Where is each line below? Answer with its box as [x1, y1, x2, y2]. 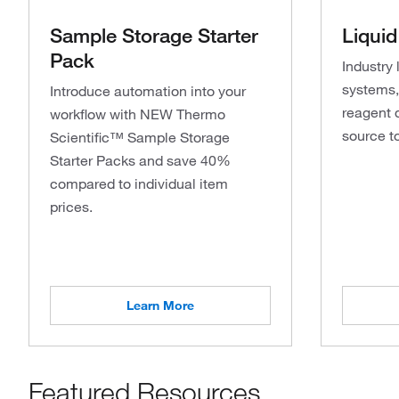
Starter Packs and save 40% [50, 151, 231, 169]
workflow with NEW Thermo [50, 104, 225, 123]
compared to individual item [50, 174, 228, 192]
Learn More [126, 297, 194, 313]
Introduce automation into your [50, 81, 246, 100]
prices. [50, 197, 93, 216]
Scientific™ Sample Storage [50, 127, 230, 146]
